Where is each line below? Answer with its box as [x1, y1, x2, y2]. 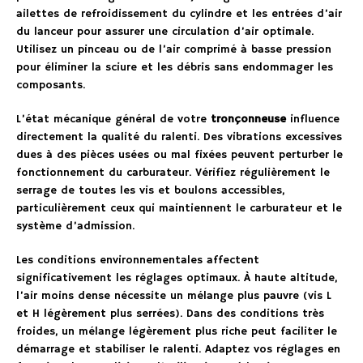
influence [286, 111, 340, 126]
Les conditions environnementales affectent [16, 252, 259, 267]
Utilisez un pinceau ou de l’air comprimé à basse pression [16, 41, 331, 57]
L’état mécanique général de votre [16, 111, 211, 126]
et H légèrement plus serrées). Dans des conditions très [16, 305, 324, 321]
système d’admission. [16, 218, 135, 233]
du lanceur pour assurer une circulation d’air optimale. [16, 23, 314, 39]
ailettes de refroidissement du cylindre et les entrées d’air [16, 6, 342, 21]
